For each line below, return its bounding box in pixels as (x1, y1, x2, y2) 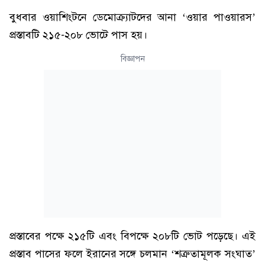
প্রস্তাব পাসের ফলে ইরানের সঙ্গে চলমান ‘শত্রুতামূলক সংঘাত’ (9, 247, 256, 260)
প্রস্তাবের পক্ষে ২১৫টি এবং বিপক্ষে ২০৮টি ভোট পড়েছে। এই (9, 230, 256, 243)
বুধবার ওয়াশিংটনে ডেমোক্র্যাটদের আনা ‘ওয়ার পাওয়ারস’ (9, 11, 256, 24)
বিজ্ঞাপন (120, 54, 145, 64)
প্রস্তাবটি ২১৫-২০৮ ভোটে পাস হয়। (9, 28, 147, 41)
